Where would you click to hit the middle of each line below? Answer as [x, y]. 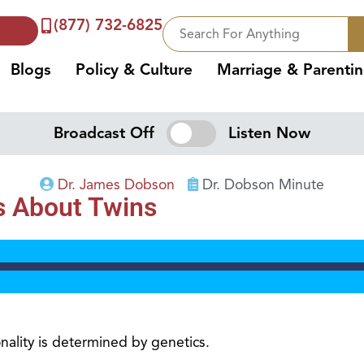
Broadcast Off [104, 134]
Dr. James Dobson [116, 185]
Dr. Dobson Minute [263, 185]
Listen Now [269, 134]
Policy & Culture [134, 70]
